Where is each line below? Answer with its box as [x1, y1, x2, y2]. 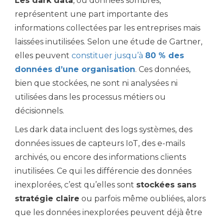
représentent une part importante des [15, 9, 168, 19]
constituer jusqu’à [72, 51, 145, 60]
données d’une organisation [15, 65, 135, 74]
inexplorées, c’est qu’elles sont [15, 180, 136, 189]
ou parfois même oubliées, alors [79, 194, 206, 203]
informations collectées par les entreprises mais [15, 23, 200, 33]
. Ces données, [135, 65, 190, 74]
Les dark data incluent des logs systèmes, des [15, 125, 192, 134]
